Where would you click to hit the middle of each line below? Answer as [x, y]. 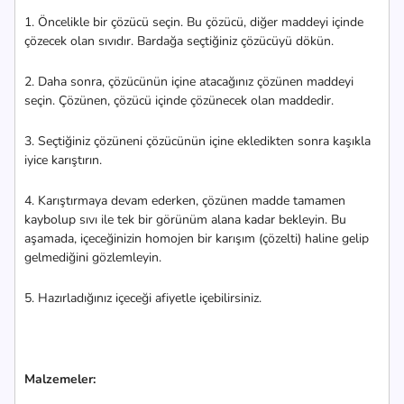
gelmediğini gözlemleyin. [93, 257]
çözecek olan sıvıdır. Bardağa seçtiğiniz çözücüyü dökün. [179, 41]
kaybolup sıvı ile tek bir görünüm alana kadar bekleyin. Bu [185, 220]
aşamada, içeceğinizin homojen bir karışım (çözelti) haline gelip [197, 239]
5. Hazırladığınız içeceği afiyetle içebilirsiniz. [143, 298]
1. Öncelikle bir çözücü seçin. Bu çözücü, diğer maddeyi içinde [194, 22]
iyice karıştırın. [63, 160]
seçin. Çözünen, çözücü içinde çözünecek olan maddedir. [179, 101]
